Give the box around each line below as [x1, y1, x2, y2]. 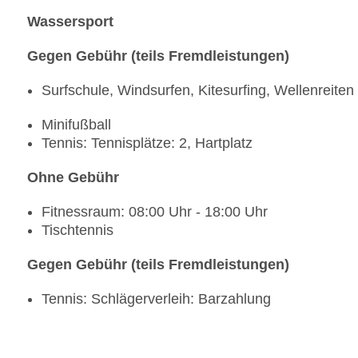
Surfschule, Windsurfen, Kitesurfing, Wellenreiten [42, 82, 354, 99]
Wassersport [27, 14, 113, 30]
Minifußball [42, 117, 111, 133]
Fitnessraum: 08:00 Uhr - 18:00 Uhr [42, 204, 268, 221]
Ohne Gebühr [27, 169, 119, 186]
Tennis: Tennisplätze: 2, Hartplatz [42, 135, 253, 152]
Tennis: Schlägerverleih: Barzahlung [42, 291, 271, 308]
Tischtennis [42, 222, 113, 239]
